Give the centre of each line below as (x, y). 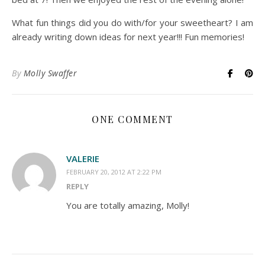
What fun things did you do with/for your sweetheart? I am (132, 22)
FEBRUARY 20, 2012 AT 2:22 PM (114, 172)
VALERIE (83, 159)
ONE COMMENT (132, 119)
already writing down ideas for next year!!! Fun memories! (128, 37)
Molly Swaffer (50, 73)
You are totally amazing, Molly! (128, 205)
